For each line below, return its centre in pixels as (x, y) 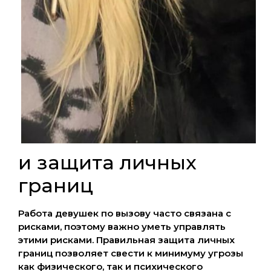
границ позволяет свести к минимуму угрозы (131, 253)
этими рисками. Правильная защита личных (126, 240)
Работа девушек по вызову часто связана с (125, 214)
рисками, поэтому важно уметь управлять (122, 227)
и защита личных (107, 163)
